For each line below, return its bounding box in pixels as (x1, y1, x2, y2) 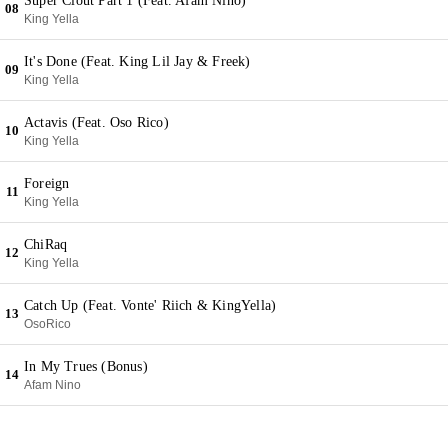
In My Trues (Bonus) (24, 359, 148, 374)
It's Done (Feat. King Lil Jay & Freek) (24, 54, 251, 69)
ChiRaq (24, 237, 68, 252)
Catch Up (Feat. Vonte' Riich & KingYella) (24, 298, 277, 313)
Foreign (24, 176, 70, 191)
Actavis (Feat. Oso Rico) (24, 115, 169, 130)
